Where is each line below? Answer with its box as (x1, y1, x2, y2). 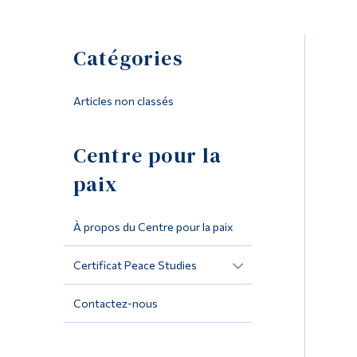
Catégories (73, 44, 183, 73)
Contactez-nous (73, 296, 158, 311)
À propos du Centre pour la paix (73, 220, 233, 234)
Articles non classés (73, 94, 174, 108)
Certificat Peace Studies (73, 258, 197, 273)
